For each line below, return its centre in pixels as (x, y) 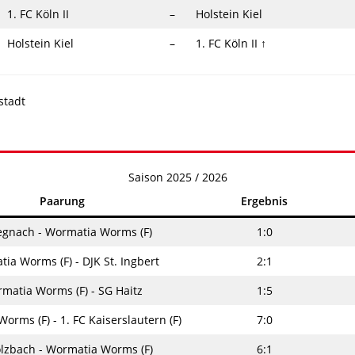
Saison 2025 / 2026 (177, 177)
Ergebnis (264, 200)
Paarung (62, 200)
